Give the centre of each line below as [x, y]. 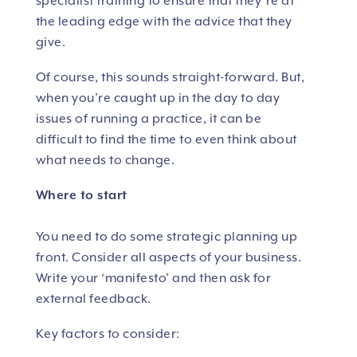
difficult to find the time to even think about [166, 140]
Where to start [81, 196]
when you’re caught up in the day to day [158, 98]
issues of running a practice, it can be [149, 119]
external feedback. [93, 299]
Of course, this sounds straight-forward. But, [170, 78]
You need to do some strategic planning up [167, 237]
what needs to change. [105, 161]
